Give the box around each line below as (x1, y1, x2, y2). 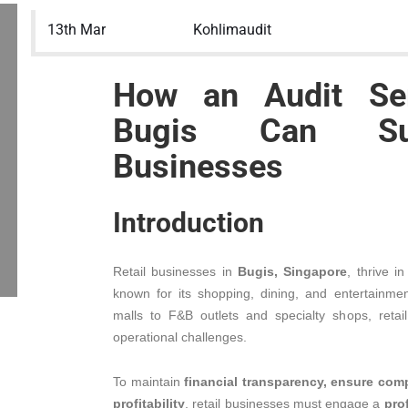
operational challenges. (113, 330, 247, 344)
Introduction (113, 207, 264, 239)
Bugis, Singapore (238, 264, 348, 279)
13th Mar (47, 21, 106, 38)
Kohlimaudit (192, 21, 271, 38)
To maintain (113, 374, 185, 389)
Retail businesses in (113, 264, 238, 279)
